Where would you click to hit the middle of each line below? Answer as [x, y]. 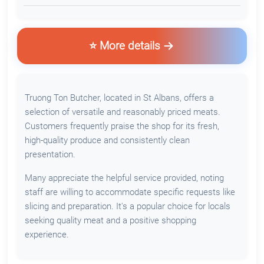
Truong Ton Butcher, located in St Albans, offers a [119, 98]
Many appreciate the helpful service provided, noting [124, 178]
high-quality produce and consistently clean [107, 140]
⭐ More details [124, 45]
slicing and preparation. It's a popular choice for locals [127, 206]
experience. [47, 234]
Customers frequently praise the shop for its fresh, [122, 126]
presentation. [50, 154]
